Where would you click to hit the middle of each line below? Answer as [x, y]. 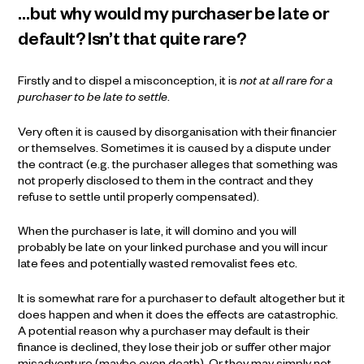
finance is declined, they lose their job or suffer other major [175, 349]
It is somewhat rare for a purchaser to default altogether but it [182, 300]
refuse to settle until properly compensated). [139, 199]
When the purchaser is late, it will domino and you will [158, 234]
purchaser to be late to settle [93, 100]
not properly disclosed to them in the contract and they [166, 182]
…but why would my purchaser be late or [173, 17]
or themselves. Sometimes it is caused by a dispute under [175, 150]
